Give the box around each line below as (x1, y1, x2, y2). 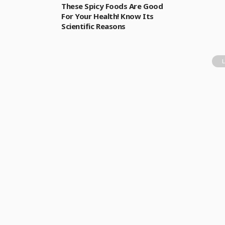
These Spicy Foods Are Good (61, 1, 163, 11)
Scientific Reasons (61, 21, 126, 31)
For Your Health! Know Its (61, 11, 154, 21)
